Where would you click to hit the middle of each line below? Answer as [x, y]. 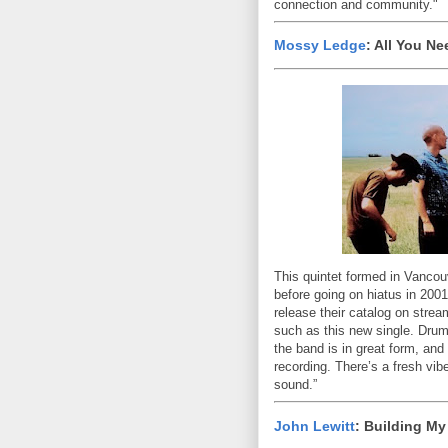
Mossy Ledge [320, 45]
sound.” [295, 385]
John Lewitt [314, 425]
